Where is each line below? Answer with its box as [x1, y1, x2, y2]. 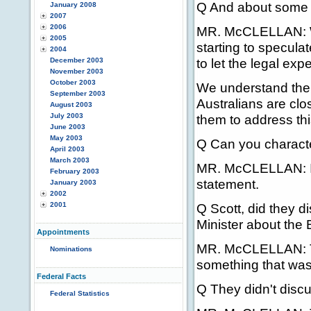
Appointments [37, 228, 90, 236]
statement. [196, 176, 259, 192]
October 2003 [50, 78, 96, 86]
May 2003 [50, 134, 83, 142]
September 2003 [50, 90, 106, 97]
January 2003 [50, 178, 96, 186]
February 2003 [50, 167, 99, 175]
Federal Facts [37, 272, 86, 280]
